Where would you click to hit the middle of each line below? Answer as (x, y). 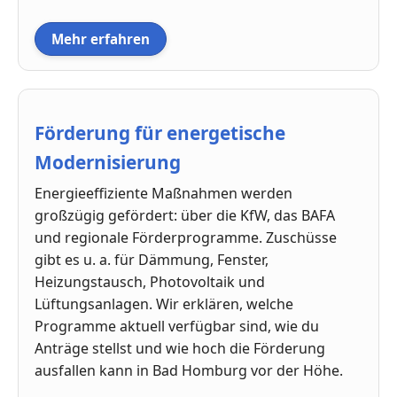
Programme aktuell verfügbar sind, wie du (177, 326)
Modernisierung (108, 162)
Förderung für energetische (160, 132)
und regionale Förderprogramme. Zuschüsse (186, 237)
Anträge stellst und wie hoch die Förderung (180, 348)
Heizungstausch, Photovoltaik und (150, 281)
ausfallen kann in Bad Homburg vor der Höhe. (189, 370)
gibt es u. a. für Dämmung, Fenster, (152, 259)
